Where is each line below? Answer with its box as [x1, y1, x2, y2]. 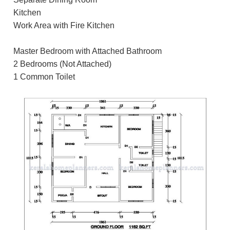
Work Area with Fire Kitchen [13, 21, 114, 30]
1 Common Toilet [13, 72, 75, 82]
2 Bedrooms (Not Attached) [13, 60, 111, 69]
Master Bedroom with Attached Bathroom [13, 47, 162, 56]
